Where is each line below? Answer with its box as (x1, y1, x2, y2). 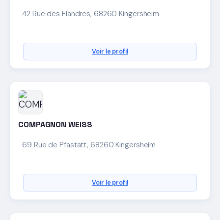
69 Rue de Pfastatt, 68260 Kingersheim (22, 139, 156, 150)
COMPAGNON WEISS (18, 119, 92, 130)
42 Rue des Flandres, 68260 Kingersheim (22, 8, 160, 19)
